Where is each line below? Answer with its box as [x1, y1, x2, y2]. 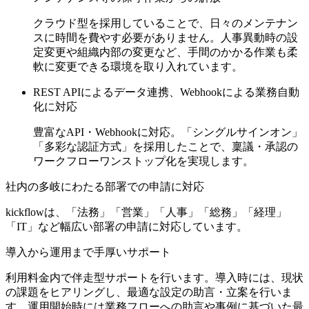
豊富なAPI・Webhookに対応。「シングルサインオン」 [33, 126, 303, 138]
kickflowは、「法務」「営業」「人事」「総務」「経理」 [6, 206, 287, 218]
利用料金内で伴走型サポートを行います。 [6, 271, 215, 283]
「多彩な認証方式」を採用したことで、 [33, 140, 232, 152]
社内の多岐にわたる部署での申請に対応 [6, 180, 204, 192]
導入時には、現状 [215, 271, 303, 283]
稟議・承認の [232, 140, 298, 152]
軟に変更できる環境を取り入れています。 [33, 60, 243, 72]
